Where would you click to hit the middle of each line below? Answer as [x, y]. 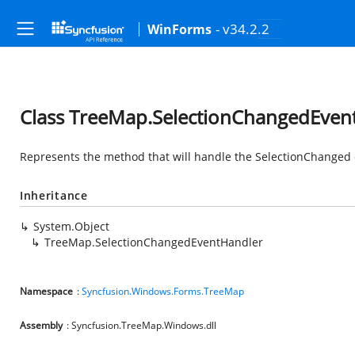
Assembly [41, 325]
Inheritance [54, 195]
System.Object [71, 226]
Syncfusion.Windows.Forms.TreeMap [163, 291]
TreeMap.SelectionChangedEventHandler [154, 242]
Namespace [46, 291]
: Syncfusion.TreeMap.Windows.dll [141, 325]
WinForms [179, 29]
